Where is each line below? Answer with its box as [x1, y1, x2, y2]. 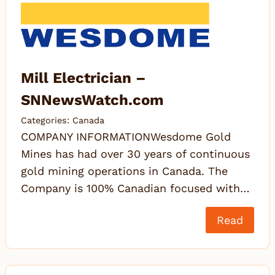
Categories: [21, 115, 72, 126]
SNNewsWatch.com [21, 91, 164, 109]
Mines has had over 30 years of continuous [21, 147, 250, 161]
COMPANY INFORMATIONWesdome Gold [21, 130, 231, 144]
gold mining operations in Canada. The [21, 165, 228, 178]
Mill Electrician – [21, 69, 146, 87]
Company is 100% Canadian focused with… [21, 182, 250, 195]
